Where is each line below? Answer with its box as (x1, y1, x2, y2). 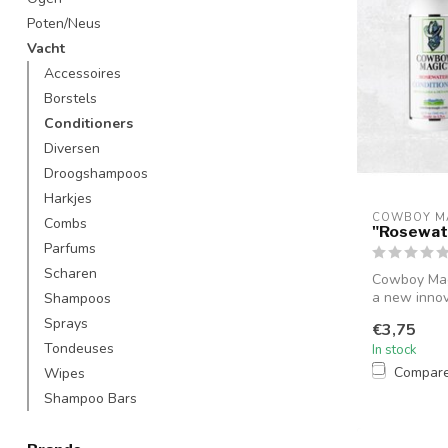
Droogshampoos (44, 164, 148, 183)
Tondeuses (44, 339, 114, 358)
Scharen (44, 264, 97, 283)
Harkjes (44, 189, 92, 208)
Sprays (44, 314, 88, 333)
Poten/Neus (27, 14, 101, 33)
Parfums (44, 239, 96, 258)
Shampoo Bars (44, 389, 137, 408)
